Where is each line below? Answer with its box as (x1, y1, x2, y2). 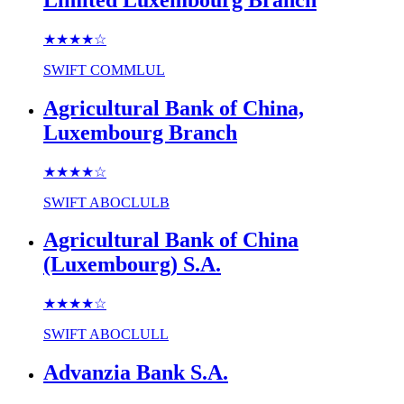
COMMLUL (90, 61, 165, 78)
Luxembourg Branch (43, 120, 237, 144)
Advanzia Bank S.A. (43, 361, 228, 385)
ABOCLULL (89, 326, 169, 343)
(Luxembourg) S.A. (43, 252, 221, 277)
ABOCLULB (89, 194, 170, 210)
